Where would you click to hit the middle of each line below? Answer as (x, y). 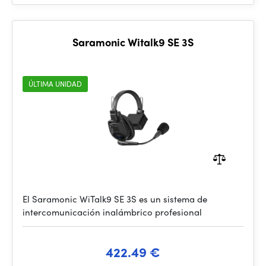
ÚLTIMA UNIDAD (55, 84)
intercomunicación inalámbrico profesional (112, 212)
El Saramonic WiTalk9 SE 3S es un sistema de (115, 199)
